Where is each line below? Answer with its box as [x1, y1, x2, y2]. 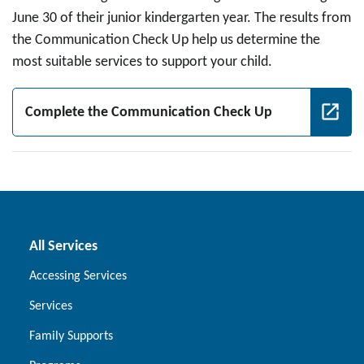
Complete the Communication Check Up [25, 105, 272, 120]
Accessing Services [29, 270, 127, 283]
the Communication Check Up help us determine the [12, 32, 320, 48]
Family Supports [29, 330, 113, 343]
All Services [29, 239, 97, 254]
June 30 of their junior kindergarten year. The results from [12, 11, 351, 26]
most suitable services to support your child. [12, 54, 279, 70]
